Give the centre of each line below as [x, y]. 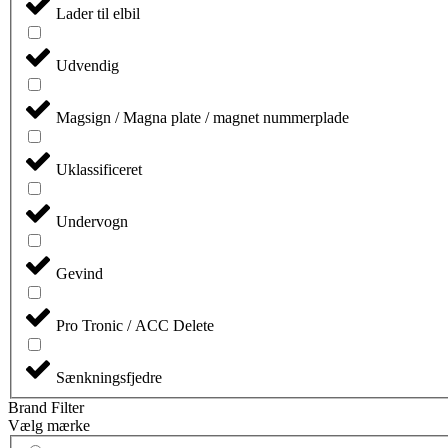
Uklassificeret [99, 169]
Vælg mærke [49, 425]
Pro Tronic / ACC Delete [135, 325]
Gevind [79, 273]
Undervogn [92, 221]
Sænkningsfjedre [109, 377]
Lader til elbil [98, 13]
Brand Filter [46, 407]
